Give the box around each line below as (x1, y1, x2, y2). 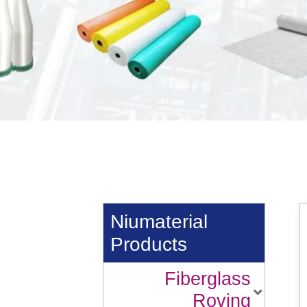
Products (110, 234, 187, 256)
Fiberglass (164, 269, 251, 290)
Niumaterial (110, 211, 208, 233)
